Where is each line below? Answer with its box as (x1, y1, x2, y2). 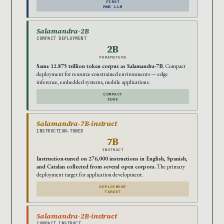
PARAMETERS (99, 54, 126, 60)
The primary (156, 162, 185, 170)
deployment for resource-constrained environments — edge (36, 70, 168, 78)
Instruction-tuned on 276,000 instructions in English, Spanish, (36, 154, 187, 162)
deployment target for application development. (36, 170, 143, 178)
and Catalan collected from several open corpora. (36, 162, 156, 170)
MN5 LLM (103, 4, 122, 9)
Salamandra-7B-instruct (36, 118, 117, 129)
